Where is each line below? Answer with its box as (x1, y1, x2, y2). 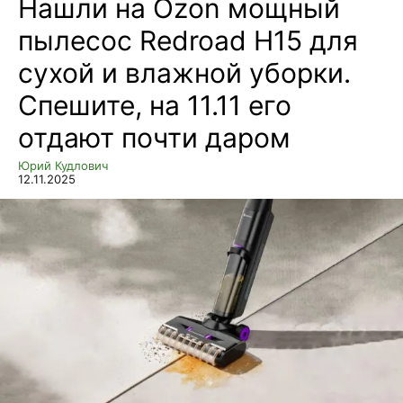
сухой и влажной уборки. (18, 56, 351, 89)
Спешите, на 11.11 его (18, 88, 291, 121)
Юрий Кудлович (18, 157, 108, 173)
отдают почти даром (18, 121, 291, 154)
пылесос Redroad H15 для (18, 23, 358, 57)
